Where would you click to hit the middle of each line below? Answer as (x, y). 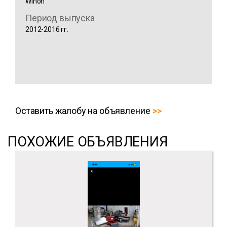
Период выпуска (60, 18)
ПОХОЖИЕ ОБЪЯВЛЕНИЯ (88, 142)
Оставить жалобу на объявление (83, 111)
